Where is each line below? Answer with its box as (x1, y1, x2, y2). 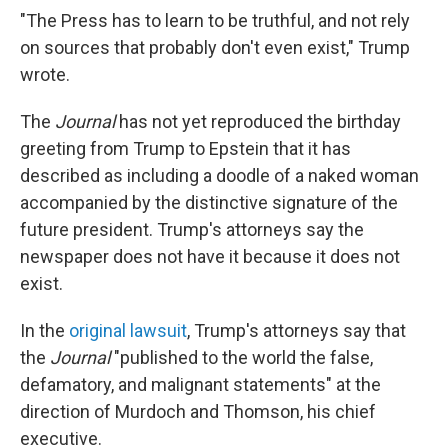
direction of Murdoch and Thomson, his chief (20, 401, 376, 422)
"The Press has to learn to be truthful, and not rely (20, 10, 410, 31)
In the (20, 320, 69, 341)
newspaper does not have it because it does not (20, 246, 400, 267)
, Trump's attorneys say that (187, 320, 406, 341)
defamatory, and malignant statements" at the (20, 374, 381, 395)
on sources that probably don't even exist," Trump (20, 37, 410, 58)
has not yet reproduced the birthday (115, 111, 401, 132)
